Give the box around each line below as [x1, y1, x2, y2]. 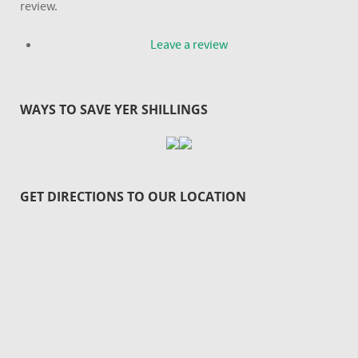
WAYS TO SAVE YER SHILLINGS [20, 101, 208, 119]
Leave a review [149, 37, 228, 52]
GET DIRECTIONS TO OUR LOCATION [20, 187, 246, 205]
